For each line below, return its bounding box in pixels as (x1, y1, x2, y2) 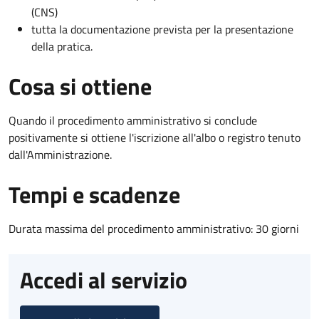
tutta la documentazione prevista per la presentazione (31, 20, 293, 38)
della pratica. (31, 37, 93, 55)
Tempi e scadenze (9, 177, 180, 211)
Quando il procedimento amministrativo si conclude (9, 111, 257, 129)
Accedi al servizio (20, 262, 187, 297)
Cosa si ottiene (9, 68, 152, 103)
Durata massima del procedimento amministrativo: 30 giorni (9, 219, 299, 237)
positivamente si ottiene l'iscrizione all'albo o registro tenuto (9, 128, 300, 146)
